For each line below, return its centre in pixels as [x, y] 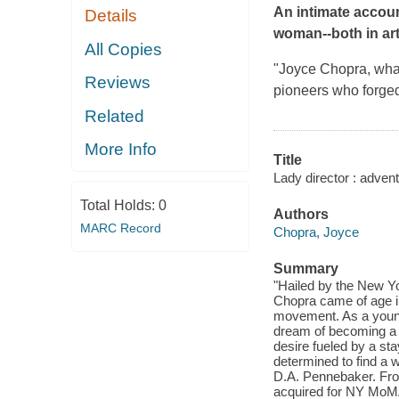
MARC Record [120, 228]
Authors [301, 215]
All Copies [124, 49]
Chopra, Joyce [316, 232]
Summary [305, 268]
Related [115, 116]
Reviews [118, 83]
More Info [121, 150]
